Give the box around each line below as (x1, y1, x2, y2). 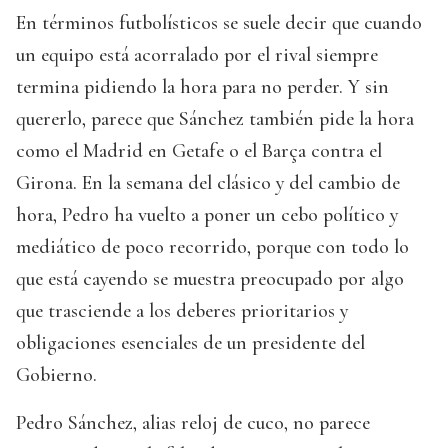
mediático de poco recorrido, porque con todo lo (16, 234, 409, 259)
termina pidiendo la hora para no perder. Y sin (16, 74, 389, 99)
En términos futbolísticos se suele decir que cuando (16, 10, 422, 35)
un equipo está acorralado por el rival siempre (16, 42, 378, 67)
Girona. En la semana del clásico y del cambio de (16, 170, 400, 195)
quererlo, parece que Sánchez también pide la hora (16, 106, 414, 131)
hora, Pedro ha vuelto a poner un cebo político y (16, 202, 398, 227)
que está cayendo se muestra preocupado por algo (16, 266, 404, 291)
